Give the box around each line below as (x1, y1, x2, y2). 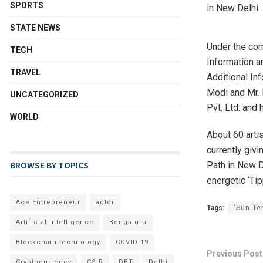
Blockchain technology (16, 238, 100, 246)
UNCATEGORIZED (10, 89, 79, 99)
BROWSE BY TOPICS (10, 159, 89, 171)
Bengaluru (109, 218, 147, 226)
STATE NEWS (10, 22, 60, 32)
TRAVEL (10, 67, 41, 77)
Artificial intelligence (16, 218, 94, 226)
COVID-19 (116, 238, 149, 246)
